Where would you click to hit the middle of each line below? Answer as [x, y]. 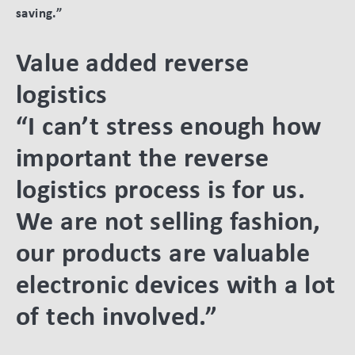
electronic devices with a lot [176, 284]
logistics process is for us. [161, 189]
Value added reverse [133, 62]
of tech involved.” [117, 315]
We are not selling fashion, [168, 220]
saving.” [39, 13]
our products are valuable [163, 252]
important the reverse [143, 157]
